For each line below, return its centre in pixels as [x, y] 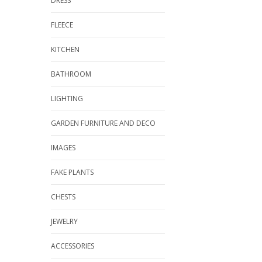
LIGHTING [67, 99]
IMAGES [63, 148]
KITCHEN [65, 49]
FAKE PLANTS [72, 172]
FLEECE [62, 25]
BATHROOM [71, 74]
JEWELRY [64, 221]
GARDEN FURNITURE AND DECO [103, 123]
